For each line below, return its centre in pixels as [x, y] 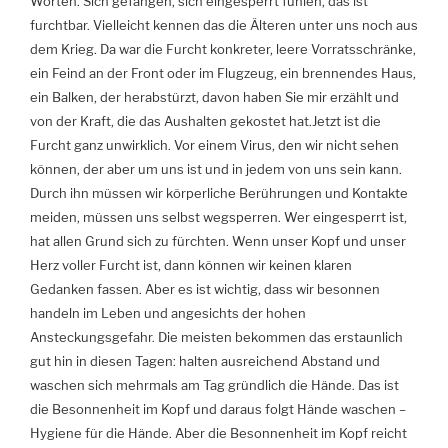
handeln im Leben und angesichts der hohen [168, 313]
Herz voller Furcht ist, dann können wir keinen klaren [191, 265]
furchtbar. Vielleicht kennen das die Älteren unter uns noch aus [224, 25]
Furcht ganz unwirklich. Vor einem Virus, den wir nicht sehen [214, 145]
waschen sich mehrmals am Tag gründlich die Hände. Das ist [214, 385]
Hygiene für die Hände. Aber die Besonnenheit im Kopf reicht [218, 433]
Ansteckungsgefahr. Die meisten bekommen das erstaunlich [216, 337]
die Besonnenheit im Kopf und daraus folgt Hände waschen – [218, 409]
